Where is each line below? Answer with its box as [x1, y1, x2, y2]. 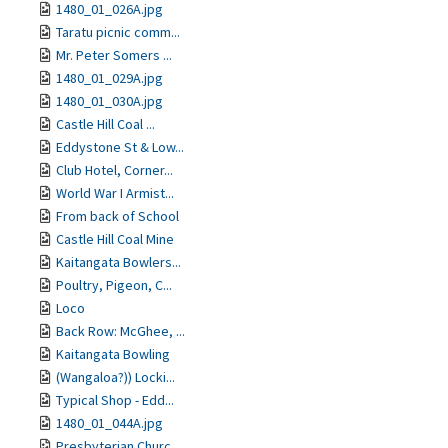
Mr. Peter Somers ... [56, 46, 172, 64]
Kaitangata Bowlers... [56, 253, 181, 271]
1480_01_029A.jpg [56, 69, 163, 87]
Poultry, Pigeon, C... [56, 276, 172, 294]
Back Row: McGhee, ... [56, 322, 185, 340]
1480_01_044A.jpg [56, 414, 163, 432]
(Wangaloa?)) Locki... [56, 368, 175, 386]
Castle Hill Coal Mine [56, 230, 174, 248]
